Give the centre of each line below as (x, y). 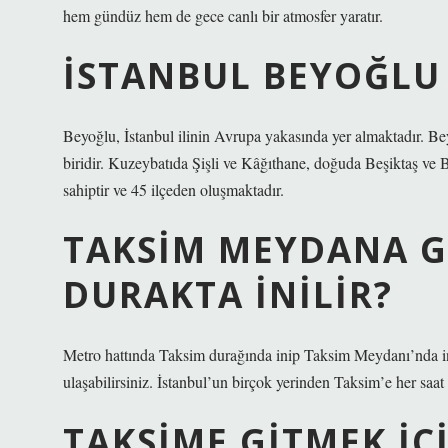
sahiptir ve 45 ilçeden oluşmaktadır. (173, 189)
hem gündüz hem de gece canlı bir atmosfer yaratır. (223, 15)
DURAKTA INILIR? (228, 294)
